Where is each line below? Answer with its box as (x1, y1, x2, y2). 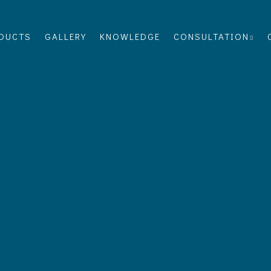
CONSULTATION (174, 30, 249, 42)
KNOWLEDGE (100, 30, 160, 42)
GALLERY (45, 30, 87, 42)
